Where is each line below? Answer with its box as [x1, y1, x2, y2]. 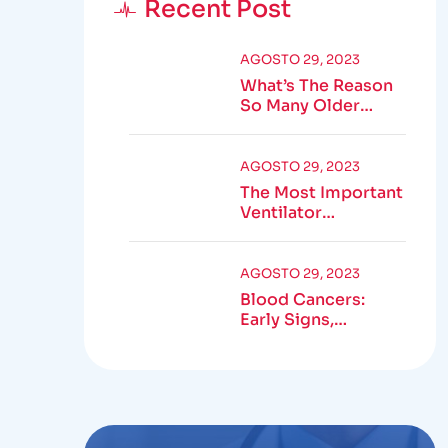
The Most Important [239, 182, 403, 203]
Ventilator [239, 202, 322, 223]
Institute [239, 349, 310, 370]
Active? [239, 135, 302, 156]
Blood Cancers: [239, 289, 365, 310]
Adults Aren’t [239, 115, 348, 136]
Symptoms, [239, 329, 334, 350]
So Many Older [239, 95, 360, 116]
